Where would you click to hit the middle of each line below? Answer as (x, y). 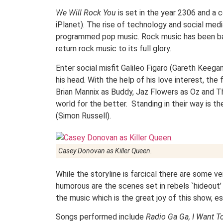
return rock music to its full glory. (113, 49)
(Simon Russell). (83, 115)
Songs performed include (100, 217)
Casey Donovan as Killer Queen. (105, 151)
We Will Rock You (86, 13)
